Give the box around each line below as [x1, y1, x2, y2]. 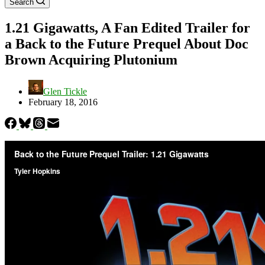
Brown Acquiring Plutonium [5, 51, 177, 67]
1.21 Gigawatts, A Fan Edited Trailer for [5, 20, 250, 35]
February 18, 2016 [28, 96, 98, 107]
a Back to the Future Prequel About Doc [5, 35, 248, 51]
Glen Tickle [43, 86, 87, 96]
